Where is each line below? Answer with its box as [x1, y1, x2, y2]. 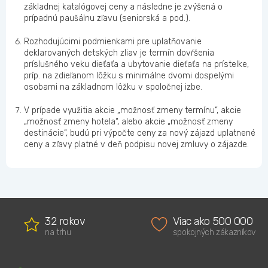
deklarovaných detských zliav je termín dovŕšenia [24, 48, 214, 59]
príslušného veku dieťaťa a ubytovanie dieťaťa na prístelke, [24, 59, 249, 70]
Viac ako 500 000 [172, 215, 253, 229]
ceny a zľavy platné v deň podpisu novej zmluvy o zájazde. [24, 139, 249, 150]
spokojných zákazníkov [172, 227, 256, 238]
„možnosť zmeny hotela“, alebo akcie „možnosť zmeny [24, 117, 233, 127]
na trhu [45, 227, 71, 238]
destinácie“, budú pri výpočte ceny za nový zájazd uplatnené [24, 128, 255, 139]
